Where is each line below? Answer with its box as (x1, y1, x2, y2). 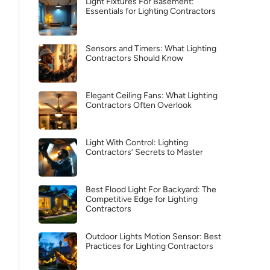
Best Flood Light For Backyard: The (86, 184, 216, 195)
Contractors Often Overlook (86, 100, 192, 110)
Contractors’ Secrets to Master (86, 147, 203, 157)
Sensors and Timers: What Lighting (86, 43, 216, 54)
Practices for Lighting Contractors (86, 241, 213, 251)
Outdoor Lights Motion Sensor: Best (86, 231, 221, 242)
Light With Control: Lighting (86, 137, 188, 148)
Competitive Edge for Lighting (86, 194, 198, 204)
